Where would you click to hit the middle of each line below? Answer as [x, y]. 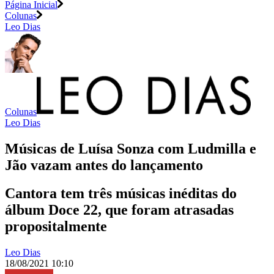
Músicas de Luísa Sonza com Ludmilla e [131, 148]
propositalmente [56, 227]
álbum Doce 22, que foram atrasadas [119, 210]
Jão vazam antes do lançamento [104, 165]
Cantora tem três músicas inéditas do [121, 194]
